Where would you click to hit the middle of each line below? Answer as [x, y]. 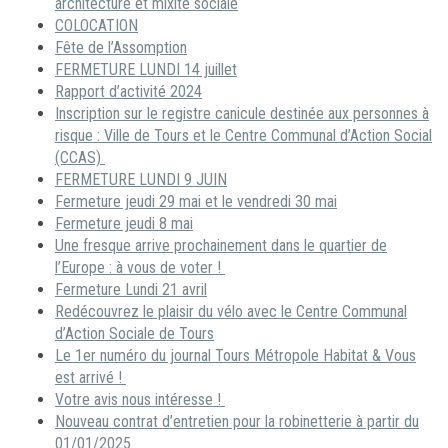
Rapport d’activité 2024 [128, 91]
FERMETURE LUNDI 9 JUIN [141, 179]
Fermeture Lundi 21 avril [131, 289]
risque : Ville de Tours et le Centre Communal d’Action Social [243, 135]
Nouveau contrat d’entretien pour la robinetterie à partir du [237, 421]
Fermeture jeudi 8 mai [124, 223]
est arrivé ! [90, 377]
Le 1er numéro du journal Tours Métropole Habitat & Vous [235, 355]
